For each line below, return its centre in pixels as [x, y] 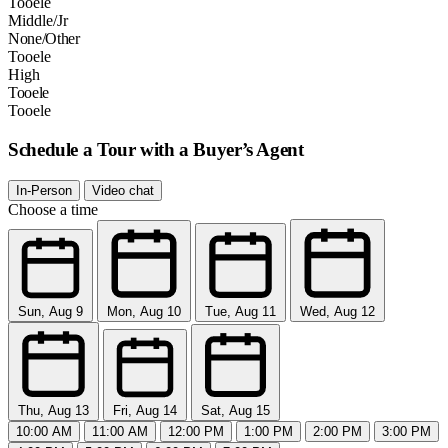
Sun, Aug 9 [50, 311]
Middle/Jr [38, 21]
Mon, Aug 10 [144, 311]
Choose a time [53, 209]
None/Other [44, 39]
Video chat [123, 190]
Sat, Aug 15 [235, 410]
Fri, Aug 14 [145, 410]
